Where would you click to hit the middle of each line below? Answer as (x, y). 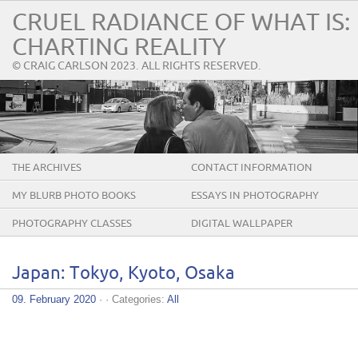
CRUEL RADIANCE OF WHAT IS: (181, 23)
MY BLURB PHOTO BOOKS (74, 196)
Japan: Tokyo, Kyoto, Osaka (123, 274)
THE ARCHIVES (47, 168)
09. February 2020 (54, 300)
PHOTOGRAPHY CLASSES (72, 224)
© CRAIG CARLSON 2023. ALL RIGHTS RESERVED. (137, 66)
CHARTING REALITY (119, 48)
